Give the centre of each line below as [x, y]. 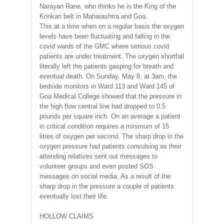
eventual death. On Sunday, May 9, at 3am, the [108, 76]
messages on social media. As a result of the [105, 176]
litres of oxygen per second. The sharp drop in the [111, 136]
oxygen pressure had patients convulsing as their [110, 146]
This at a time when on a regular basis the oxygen [112, 26]
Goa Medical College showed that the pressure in [110, 96]
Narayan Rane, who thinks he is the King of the [108, 6]
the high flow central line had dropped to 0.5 [102, 106]
